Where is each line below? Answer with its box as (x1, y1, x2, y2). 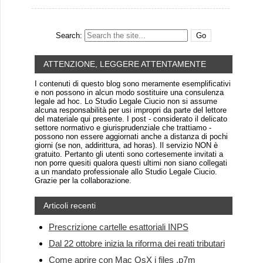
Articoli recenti (43, 201, 96, 211)
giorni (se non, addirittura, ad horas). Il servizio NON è (34, 141, 218, 150)
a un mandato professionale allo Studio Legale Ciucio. (34, 167, 217, 177)
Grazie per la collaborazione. (34, 176, 131, 186)
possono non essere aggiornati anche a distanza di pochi (34, 132, 228, 141)
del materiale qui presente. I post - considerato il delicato (34, 114, 227, 124)
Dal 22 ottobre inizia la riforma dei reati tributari (48, 238, 225, 249)
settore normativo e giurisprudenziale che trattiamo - (34, 123, 211, 133)
